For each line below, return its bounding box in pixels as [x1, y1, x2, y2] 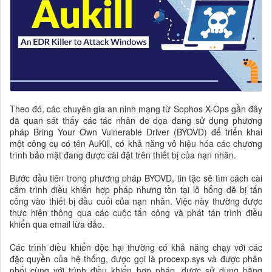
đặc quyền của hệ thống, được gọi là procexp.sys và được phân [10, 253, 262, 265]
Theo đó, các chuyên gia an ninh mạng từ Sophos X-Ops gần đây [10, 103, 262, 115]
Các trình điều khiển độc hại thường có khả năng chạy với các [10, 241, 262, 254]
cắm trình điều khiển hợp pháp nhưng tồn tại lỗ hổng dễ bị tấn [10, 183, 262, 196]
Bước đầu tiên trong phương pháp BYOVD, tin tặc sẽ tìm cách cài [10, 172, 262, 185]
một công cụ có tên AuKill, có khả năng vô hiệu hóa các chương [10, 137, 262, 150]
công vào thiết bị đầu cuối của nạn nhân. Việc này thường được [10, 195, 262, 208]
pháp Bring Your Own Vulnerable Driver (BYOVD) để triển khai [10, 126, 262, 138]
